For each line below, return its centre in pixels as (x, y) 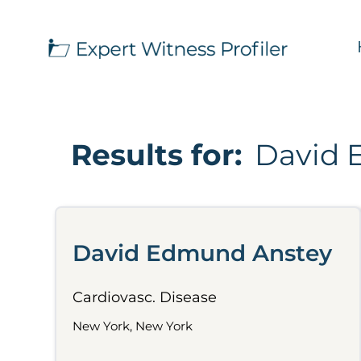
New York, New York (133, 326)
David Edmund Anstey (202, 253)
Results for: (156, 155)
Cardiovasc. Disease (145, 297)
